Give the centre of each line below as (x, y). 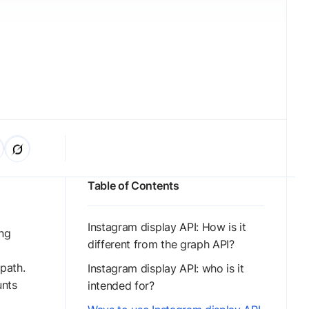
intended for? (121, 286)
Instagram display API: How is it (167, 227)
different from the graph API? (163, 244)
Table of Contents (133, 186)
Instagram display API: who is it (166, 268)
